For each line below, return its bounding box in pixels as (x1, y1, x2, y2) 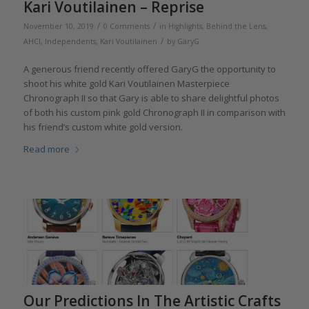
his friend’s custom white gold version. (23, 120, 183, 133)
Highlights (168, 21, 202, 31)
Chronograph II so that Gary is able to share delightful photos (23, 91, 279, 104)
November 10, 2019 (23, 21, 94, 31)
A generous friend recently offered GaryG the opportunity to (23, 62, 276, 75)
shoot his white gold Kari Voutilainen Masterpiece (23, 77, 230, 90)
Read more (23, 142, 70, 155)
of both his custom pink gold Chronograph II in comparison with (23, 106, 286, 119)
